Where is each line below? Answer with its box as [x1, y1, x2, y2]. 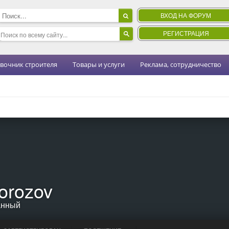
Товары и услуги [73, 60, 125, 69]
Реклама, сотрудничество [140, 60, 221, 69]
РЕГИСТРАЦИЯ [163, 29, 209, 37]
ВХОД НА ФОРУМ [160, 11, 211, 19]
